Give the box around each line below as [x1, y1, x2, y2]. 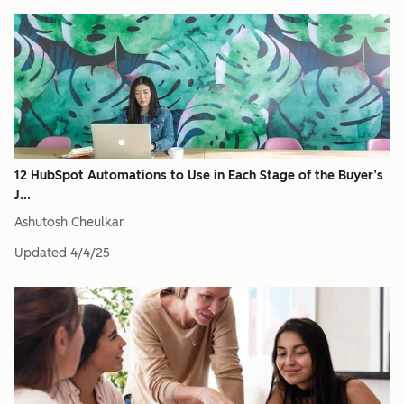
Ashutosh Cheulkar [14, 215, 124, 230]
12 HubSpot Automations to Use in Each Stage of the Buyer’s [14, 168, 383, 183]
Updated [14, 245, 67, 261]
